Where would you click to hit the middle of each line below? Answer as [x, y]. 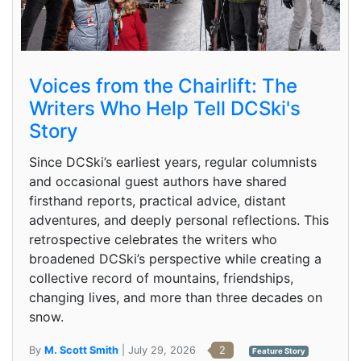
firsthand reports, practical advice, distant [158, 201]
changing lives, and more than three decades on [176, 298]
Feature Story [278, 351]
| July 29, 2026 [159, 351]
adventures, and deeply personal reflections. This [179, 220]
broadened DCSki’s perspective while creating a [175, 259]
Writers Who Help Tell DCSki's [165, 109]
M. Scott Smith [81, 351]
